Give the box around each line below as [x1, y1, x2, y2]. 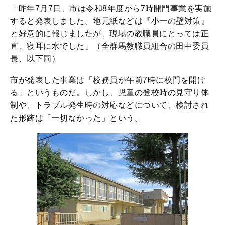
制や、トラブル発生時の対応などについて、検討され [10, 101, 209, 109]
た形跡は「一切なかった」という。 [10, 114, 143, 122]
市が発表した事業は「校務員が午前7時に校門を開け [10, 76, 205, 84]
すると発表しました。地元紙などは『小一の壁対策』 [10, 17, 209, 25]
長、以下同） [10, 54, 60, 63]
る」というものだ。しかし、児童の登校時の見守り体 [10, 88, 209, 97]
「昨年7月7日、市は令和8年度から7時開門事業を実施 [10, 4, 211, 13]
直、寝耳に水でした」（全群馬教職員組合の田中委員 [10, 42, 209, 50]
